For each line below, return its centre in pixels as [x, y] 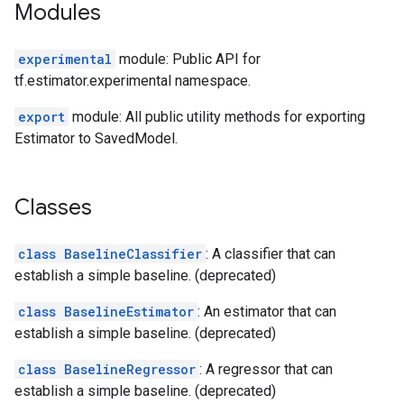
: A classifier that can [271, 254]
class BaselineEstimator [106, 312]
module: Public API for [188, 59]
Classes [53, 207]
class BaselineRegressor [107, 369]
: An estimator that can [267, 312]
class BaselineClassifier [110, 254]
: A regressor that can [266, 369]
